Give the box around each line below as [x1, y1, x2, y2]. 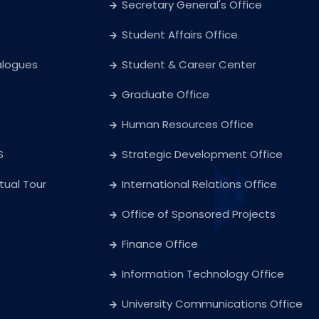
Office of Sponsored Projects [122, 206, 276, 222]
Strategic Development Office [122, 147, 283, 162]
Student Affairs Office [122, 27, 238, 43]
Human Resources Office [122, 117, 253, 132]
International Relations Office [122, 177, 277, 192]
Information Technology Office [122, 266, 284, 282]
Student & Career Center [122, 57, 256, 73]
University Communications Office [122, 296, 303, 312]
